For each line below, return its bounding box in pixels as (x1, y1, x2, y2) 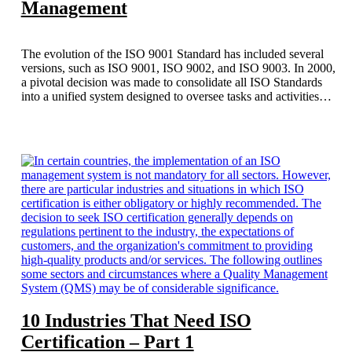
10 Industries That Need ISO (20, 310, 251, 332)
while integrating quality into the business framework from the (20, 103, 328, 117)
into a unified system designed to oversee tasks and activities (20, 89, 319, 103)
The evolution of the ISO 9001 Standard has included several (20, 46, 324, 60)
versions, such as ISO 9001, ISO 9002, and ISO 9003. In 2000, (20, 60, 335, 75)
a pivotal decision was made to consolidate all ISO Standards (20, 75, 322, 89)
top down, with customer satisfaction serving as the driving (20, 117, 312, 131)
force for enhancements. (20, 131, 140, 145)
